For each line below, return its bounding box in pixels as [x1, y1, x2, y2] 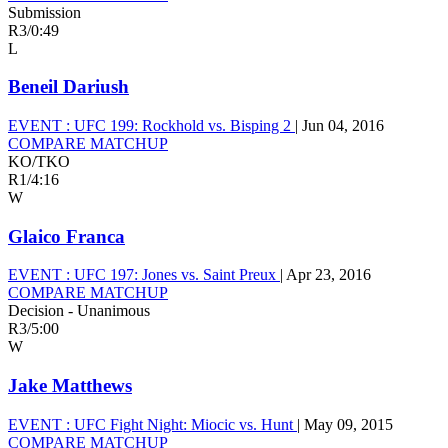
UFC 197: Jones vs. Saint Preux [70, 266, 280, 284]
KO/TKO [8, 153, 70, 170]
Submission [8, 3, 81, 21]
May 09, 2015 [304, 415, 393, 433]
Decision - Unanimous [8, 302, 150, 320]
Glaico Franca [8, 225, 125, 247]
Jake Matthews [8, 375, 132, 397]
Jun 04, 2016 [302, 117, 384, 134]
